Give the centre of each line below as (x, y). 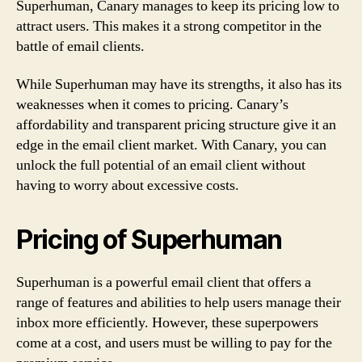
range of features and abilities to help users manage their (179, 303)
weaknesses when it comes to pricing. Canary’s (152, 105)
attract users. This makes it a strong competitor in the (169, 26)
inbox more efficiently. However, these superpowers (167, 323)
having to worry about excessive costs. (128, 185)
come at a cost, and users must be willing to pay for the (174, 343)
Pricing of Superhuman (149, 240)
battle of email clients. (80, 46)
